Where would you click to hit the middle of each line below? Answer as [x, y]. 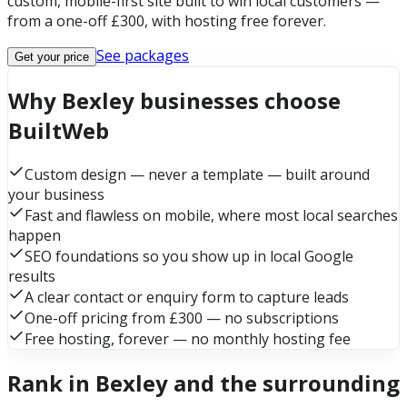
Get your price [52, 56]
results [32, 276]
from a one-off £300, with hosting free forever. [167, 20]
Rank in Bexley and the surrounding [203, 382]
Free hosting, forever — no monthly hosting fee [188, 338]
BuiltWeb [59, 130]
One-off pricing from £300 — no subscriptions [182, 318]
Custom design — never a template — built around [197, 174]
